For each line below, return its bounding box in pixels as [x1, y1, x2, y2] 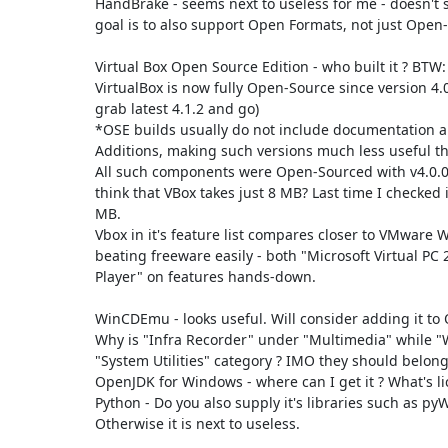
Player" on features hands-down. [94, 266, 316, 286]
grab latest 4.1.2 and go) [94, 98, 259, 118]
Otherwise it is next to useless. [94, 413, 300, 433]
